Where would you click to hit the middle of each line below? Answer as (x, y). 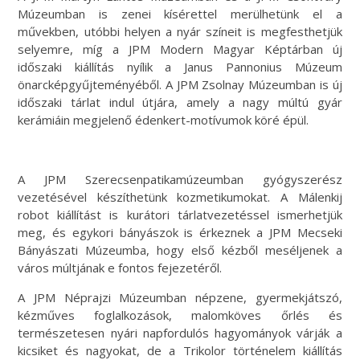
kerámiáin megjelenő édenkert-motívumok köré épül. (164, 120)
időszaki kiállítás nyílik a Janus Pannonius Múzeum (180, 67)
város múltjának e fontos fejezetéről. (120, 268)
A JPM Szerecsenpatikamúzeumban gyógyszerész (180, 180)
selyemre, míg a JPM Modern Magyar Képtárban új (180, 49)
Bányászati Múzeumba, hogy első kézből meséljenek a (180, 250)
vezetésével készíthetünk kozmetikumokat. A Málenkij (180, 197)
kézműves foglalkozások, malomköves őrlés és (180, 315)
